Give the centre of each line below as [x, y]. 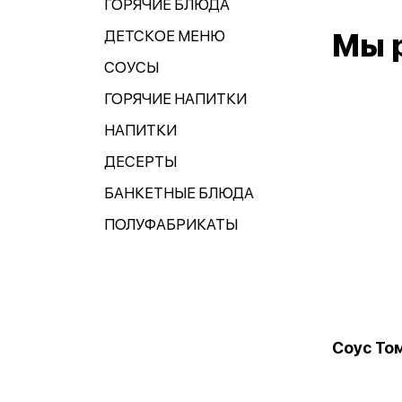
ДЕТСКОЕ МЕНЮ [165, 36]
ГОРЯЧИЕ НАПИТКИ [175, 99]
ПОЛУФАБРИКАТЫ [171, 224]
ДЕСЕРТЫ [140, 162]
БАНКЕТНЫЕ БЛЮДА [179, 193]
